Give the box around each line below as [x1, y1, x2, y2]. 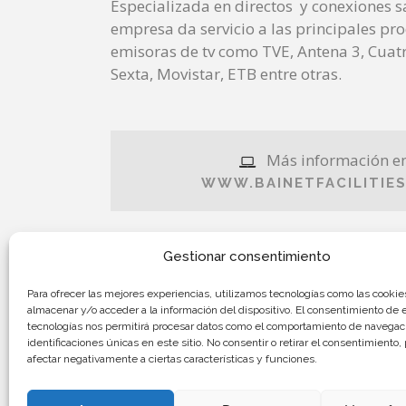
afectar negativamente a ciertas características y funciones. [27, 353, 317, 365]
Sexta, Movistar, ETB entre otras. [111, 63, 342, 84]
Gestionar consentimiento [163, 248, 332, 265]
